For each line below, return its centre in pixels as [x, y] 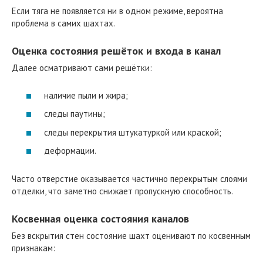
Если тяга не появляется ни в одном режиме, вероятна [117, 11]
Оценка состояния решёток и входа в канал [116, 51]
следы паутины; [75, 114]
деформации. [70, 151]
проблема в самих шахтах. [63, 23]
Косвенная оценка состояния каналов [100, 219]
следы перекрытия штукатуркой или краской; [133, 132]
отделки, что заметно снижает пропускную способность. [122, 191]
